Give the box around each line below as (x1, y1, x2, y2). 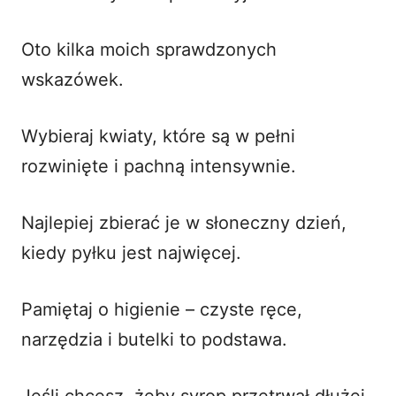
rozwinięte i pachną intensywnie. (21, 155, 296, 177)
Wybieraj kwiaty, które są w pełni (21, 125, 295, 147)
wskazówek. (21, 68, 124, 90)
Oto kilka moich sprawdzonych (21, 38, 277, 60)
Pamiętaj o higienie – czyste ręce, (21, 298, 302, 320)
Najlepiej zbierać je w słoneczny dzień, (21, 211, 346, 233)
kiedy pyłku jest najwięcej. (21, 241, 241, 263)
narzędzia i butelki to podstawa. (21, 328, 287, 350)
